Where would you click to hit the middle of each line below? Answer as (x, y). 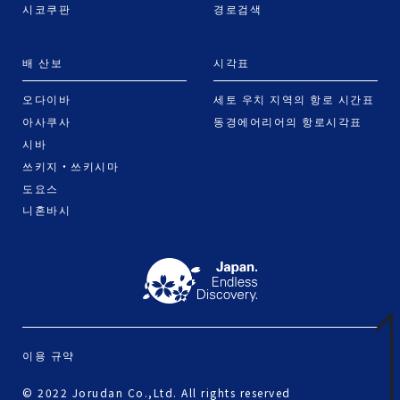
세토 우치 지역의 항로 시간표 (294, 99)
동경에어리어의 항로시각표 (288, 121)
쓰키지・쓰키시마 (71, 165)
